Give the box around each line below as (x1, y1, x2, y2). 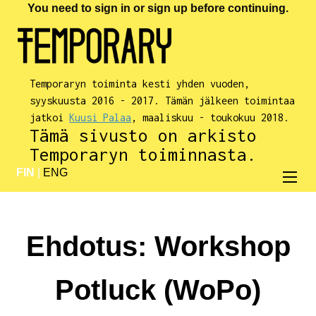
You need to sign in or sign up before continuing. (28, 2, 288, 14)
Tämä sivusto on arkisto (30, 125, 257, 145)
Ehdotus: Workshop (25, 230, 291, 262)
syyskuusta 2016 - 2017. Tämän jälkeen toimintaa (30, 94, 296, 107)
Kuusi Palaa (69, 111, 132, 123)
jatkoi (30, 111, 70, 123)
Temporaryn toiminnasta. (30, 144, 257, 164)
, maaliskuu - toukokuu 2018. (131, 111, 290, 123)
